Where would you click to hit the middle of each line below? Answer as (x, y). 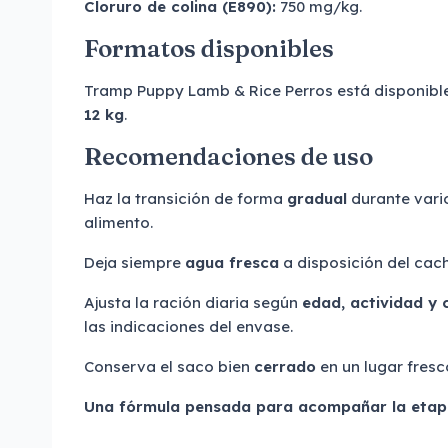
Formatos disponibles (209, 48)
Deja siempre (134, 262)
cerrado (285, 366)
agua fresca (232, 262)
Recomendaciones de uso (228, 156)
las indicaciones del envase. (188, 326)
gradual (317, 198)
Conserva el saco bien (169, 366)
